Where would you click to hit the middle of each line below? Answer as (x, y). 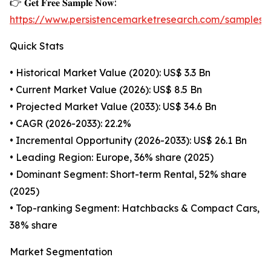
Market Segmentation (61, 252)
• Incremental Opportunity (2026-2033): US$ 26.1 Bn (128, 141)
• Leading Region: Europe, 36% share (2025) (112, 158)
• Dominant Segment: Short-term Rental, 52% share (128, 175)
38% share (34, 225)
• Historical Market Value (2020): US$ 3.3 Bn (110, 73)
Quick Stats (37, 46)
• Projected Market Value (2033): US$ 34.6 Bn (113, 107)
